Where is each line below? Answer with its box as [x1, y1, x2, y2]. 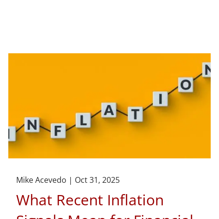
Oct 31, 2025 [75, 175, 120, 186]
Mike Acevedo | [16, 175, 75, 186]
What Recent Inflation [16, 190, 164, 210]
